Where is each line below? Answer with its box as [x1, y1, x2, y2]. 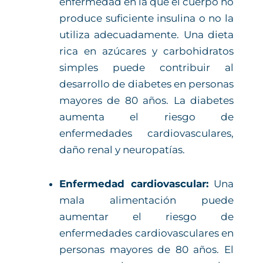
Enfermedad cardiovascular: [59, 177, 208, 190]
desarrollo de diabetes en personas [59, 77, 234, 90]
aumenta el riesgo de [59, 110, 234, 123]
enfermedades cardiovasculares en [59, 227, 234, 239]
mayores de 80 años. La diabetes [59, 94, 234, 106]
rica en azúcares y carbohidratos [59, 45, 234, 57]
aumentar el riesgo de [59, 210, 234, 222]
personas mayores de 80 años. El [59, 243, 234, 255]
